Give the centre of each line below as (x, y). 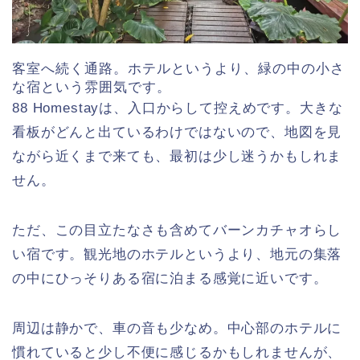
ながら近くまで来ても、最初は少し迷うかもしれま (177, 156)
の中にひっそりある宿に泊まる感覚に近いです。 (170, 278)
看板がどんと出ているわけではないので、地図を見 (177, 132)
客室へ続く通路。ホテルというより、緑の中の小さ (178, 68)
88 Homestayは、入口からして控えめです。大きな (178, 108)
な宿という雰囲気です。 (92, 87)
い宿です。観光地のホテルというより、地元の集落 (177, 254)
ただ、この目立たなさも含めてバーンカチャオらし (177, 230)
